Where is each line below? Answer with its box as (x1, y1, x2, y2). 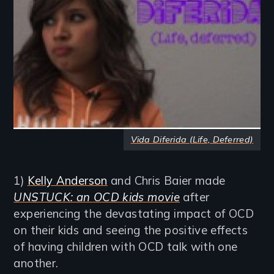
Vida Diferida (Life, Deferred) (130, 134, 254, 146)
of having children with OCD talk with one (13, 239, 238, 254)
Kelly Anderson (27, 173, 108, 188)
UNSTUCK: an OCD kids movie (13, 190, 180, 205)
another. (13, 256, 59, 271)
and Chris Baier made (107, 173, 226, 188)
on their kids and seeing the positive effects (13, 223, 248, 238)
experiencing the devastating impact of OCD (13, 206, 254, 221)
